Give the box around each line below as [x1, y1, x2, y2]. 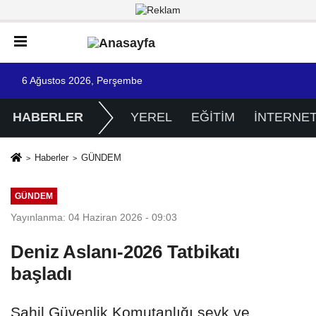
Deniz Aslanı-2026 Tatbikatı [11, 241, 241, 262]
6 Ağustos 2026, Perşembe [22, 75, 142, 86]
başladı [11, 262, 73, 284]
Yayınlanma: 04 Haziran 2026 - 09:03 [11, 211, 177, 223]
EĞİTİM [190, 110, 235, 125]
